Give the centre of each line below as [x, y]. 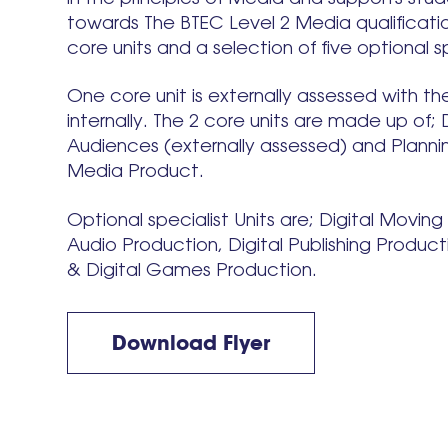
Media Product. [136, 171]
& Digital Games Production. [192, 269]
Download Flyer [191, 342]
